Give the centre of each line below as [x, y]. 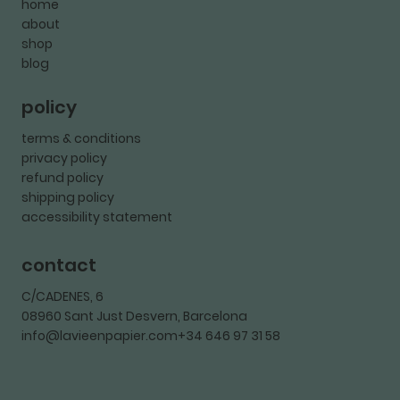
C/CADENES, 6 [62, 297]
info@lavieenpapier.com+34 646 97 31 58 [151, 336]
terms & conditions [81, 138]
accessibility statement [97, 217]
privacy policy [64, 158]
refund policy [62, 177]
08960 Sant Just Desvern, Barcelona [134, 317]
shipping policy [68, 197]
